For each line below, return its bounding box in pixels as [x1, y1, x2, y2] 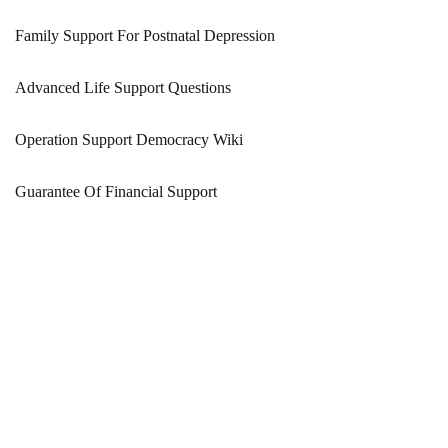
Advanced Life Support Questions [15, 79, 231, 97]
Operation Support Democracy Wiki [15, 131, 243, 149]
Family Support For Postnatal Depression [15, 27, 275, 45]
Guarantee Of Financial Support [15, 183, 217, 201]
